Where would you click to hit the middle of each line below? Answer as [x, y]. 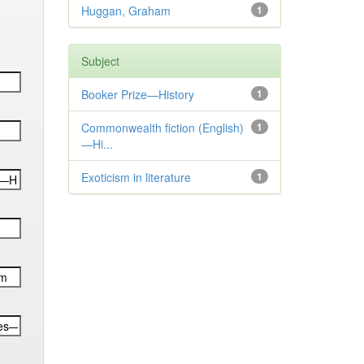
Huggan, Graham [126, 11]
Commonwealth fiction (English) [162, 128]
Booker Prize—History [137, 94]
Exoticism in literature [136, 177]
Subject [100, 61]
